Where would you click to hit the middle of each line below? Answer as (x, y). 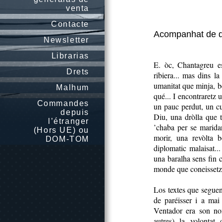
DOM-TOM (67, 139)
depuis (75, 112)
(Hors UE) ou (61, 130)
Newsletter (66, 40)
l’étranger (69, 121)
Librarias (70, 56)
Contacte (70, 24)
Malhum (73, 87)
